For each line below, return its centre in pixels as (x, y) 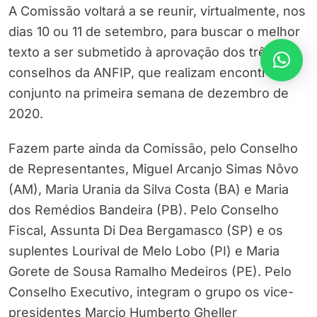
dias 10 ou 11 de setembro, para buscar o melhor (154, 32)
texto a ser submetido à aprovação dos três (141, 52)
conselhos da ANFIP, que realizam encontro (142, 73)
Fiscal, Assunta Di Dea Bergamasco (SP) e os (146, 231)
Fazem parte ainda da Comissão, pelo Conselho (153, 149)
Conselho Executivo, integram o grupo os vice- (151, 292)
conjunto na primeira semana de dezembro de (149, 93)
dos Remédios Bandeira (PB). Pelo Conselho (144, 210)
